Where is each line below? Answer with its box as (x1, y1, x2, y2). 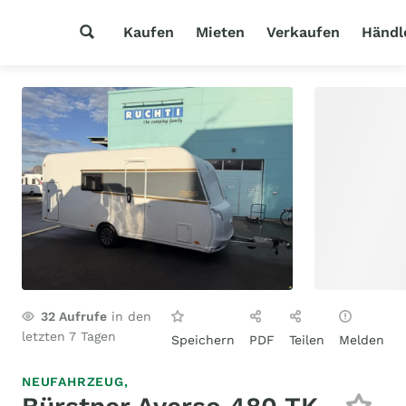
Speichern (171, 333, 235, 347)
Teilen (289, 333, 324, 347)
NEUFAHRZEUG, (22, 374, 129, 389)
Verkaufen (266, 24, 340, 41)
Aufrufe (55, 309, 107, 324)
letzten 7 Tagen (22, 329, 116, 343)
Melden (339, 333, 384, 347)
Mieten (196, 24, 245, 41)
